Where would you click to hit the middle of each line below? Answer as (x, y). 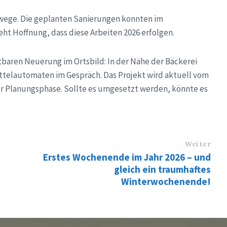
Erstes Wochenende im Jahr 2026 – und (127, 157)
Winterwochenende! (166, 181)
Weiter (198, 144)
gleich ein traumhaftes (163, 169)
